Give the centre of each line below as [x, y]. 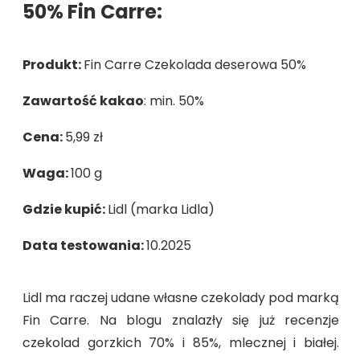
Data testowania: [84, 246]
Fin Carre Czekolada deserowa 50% [195, 65]
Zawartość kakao [83, 101]
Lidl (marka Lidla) [161, 210]
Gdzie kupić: [65, 210]
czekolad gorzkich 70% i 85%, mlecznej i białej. [181, 343]
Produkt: [53, 65]
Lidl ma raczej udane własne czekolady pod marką [181, 298]
